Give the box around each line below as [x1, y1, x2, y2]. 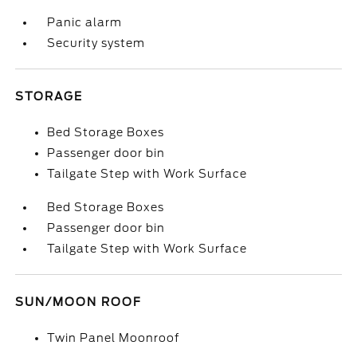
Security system [47, 37, 146, 49]
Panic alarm [47, 16, 123, 29]
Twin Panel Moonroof [47, 331, 180, 344]
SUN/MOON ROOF [15, 296, 143, 308]
